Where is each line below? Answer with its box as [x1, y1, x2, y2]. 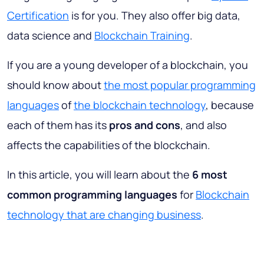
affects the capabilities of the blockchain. [7, 138, 210, 153]
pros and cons [109, 118, 180, 133]
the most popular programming [104, 78, 256, 93]
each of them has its [7, 118, 109, 133]
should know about [7, 78, 104, 93]
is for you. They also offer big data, [69, 8, 240, 23]
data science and [7, 28, 94, 43]
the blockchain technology [74, 98, 206, 113]
